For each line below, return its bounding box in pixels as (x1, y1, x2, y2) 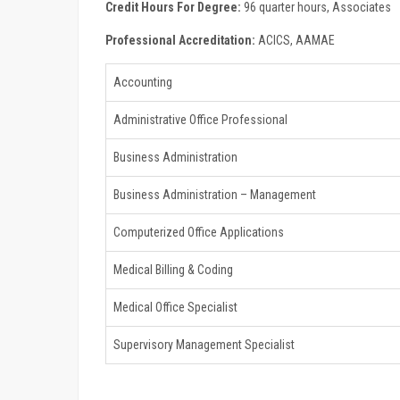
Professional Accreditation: (105, 33, 255, 48)
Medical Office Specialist (113, 299, 237, 314)
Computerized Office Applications (113, 224, 284, 239)
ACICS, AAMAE (255, 33, 335, 48)
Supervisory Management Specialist (113, 337, 295, 352)
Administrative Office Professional (113, 112, 287, 127)
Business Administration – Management (113, 187, 316, 202)
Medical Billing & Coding (113, 262, 233, 277)
